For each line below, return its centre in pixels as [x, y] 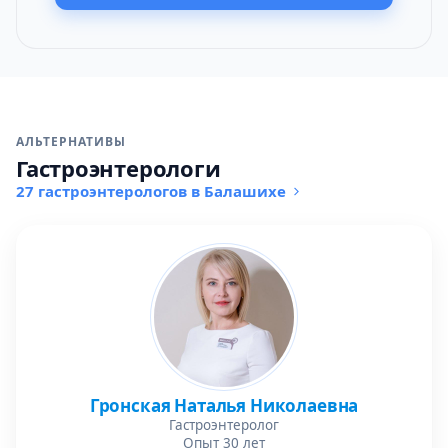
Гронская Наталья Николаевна [224, 405]
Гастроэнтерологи [118, 168]
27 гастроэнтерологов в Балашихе [151, 191]
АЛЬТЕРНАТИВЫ [71, 141]
